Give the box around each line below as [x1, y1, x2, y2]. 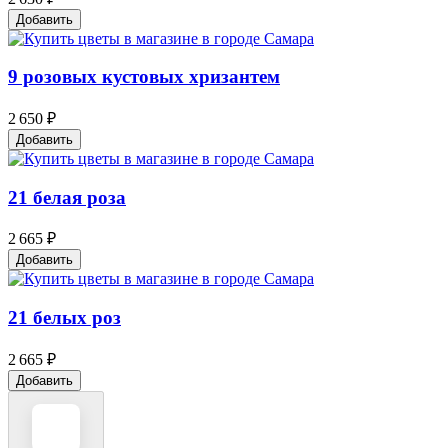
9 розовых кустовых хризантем [8, 66, 280, 88]
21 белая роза [8, 186, 126, 208]
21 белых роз [8, 307, 121, 329]
